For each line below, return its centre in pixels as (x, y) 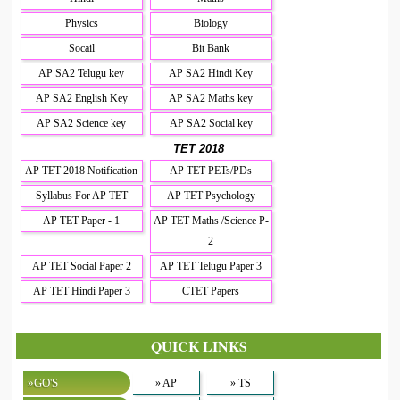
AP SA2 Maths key (211, 99)
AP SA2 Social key (211, 124)
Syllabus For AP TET (81, 196)
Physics (81, 24)
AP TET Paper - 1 (82, 221)
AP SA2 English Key (81, 99)
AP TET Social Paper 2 (81, 267)
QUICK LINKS (199, 346)
